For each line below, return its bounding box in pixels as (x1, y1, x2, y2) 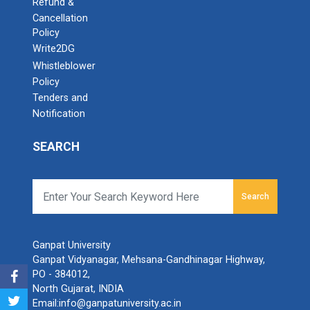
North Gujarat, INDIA (33, 283, 124, 295)
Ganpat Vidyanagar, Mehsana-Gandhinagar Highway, (33, 254, 265, 266)
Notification (33, 108, 85, 120)
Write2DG (33, 43, 75, 55)
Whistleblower (33, 60, 95, 72)
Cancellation (33, 12, 88, 24)
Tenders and (33, 92, 88, 104)
